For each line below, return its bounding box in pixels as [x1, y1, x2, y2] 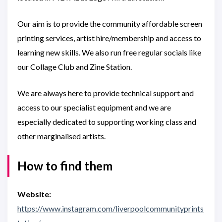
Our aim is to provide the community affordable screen [17, 19, 202, 28]
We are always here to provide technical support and [17, 88, 194, 98]
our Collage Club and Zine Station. [17, 62, 132, 71]
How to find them [17, 159, 112, 173]
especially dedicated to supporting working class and [17, 117, 196, 126]
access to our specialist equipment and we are [17, 103, 171, 112]
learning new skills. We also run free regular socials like [17, 48, 201, 57]
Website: [17, 189, 51, 199]
